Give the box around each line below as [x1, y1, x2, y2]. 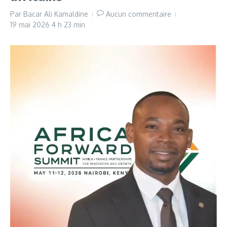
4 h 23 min [52, 20, 85, 29]
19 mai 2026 [10, 20, 52, 29]
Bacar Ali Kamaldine [23, 10, 88, 18]
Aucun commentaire [106, 10, 171, 18]
